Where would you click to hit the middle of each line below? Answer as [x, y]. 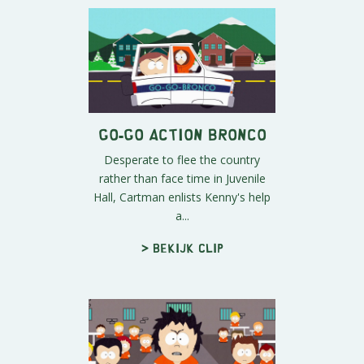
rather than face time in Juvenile [182, 179]
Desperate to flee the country [182, 160]
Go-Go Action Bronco [182, 134]
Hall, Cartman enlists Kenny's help [182, 197]
